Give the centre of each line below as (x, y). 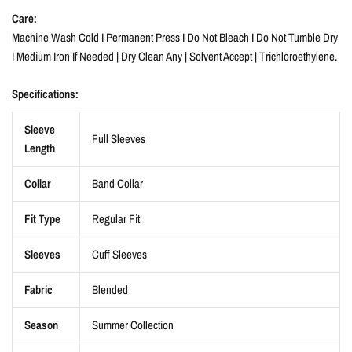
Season (41, 325)
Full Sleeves (119, 139)
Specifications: (45, 94)
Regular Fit (116, 219)
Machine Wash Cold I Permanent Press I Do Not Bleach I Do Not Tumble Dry (175, 37)
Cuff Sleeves (119, 254)
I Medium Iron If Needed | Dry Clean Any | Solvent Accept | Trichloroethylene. (175, 56)
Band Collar (117, 183)
